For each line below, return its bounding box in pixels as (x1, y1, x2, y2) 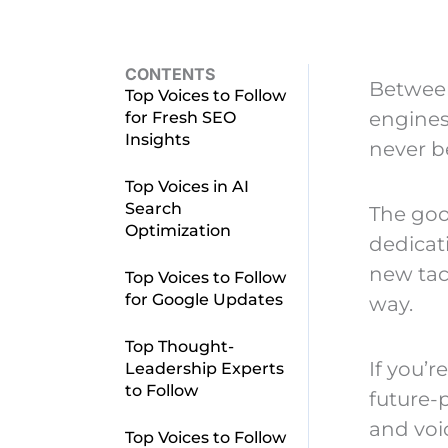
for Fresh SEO (124, 107, 236, 127)
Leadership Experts (124, 358, 284, 378)
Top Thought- (124, 336, 234, 356)
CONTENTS (124, 63, 215, 84)
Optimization (124, 220, 231, 240)
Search (124, 198, 182, 218)
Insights (124, 129, 190, 149)
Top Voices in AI (124, 176, 249, 196)
